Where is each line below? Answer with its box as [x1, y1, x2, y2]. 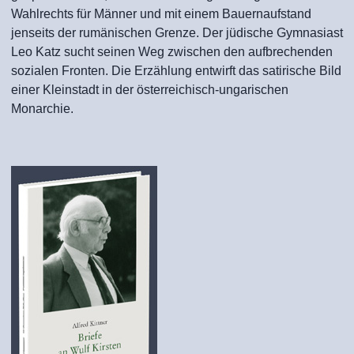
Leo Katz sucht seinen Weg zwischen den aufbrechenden [11, 45, 333, 58]
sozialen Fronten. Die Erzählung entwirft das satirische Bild [11, 64, 341, 77]
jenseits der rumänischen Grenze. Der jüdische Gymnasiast [11, 26, 343, 40]
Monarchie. [11, 102, 73, 115]
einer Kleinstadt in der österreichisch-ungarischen [11, 83, 288, 96]
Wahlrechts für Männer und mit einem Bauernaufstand [11, 7, 311, 21]
